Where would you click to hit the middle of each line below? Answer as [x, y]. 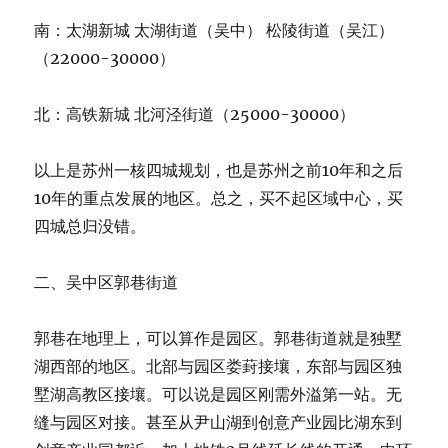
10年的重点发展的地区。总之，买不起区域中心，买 [219, 198]
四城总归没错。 [90, 226]
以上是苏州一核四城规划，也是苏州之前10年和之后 [219, 170]
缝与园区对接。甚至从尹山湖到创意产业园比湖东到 [218, 422]
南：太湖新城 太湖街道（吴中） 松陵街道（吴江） [214, 30]
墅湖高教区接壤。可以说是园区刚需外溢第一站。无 [218, 394]
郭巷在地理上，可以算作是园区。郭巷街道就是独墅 [218, 338]
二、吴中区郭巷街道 [106, 282]
